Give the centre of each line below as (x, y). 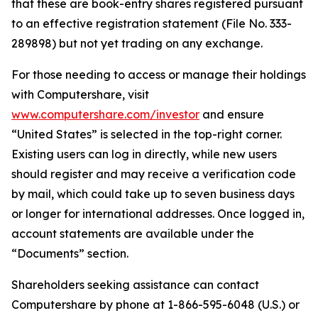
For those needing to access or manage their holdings (159, 75)
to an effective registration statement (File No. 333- (152, 23)
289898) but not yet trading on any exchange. (137, 43)
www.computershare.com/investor (105, 114)
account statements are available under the (133, 234)
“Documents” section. (70, 253)
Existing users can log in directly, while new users (144, 154)
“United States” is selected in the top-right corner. (147, 134)
